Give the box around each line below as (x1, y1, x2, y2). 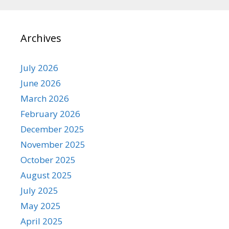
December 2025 (20, 123, 84, 135)
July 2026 (20, 61, 58, 74)
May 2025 (20, 199, 61, 212)
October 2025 (20, 153, 76, 166)
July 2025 (20, 184, 58, 196)
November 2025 (20, 138, 85, 150)
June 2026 (20, 77, 61, 89)
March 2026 (20, 92, 69, 104)
